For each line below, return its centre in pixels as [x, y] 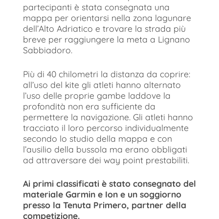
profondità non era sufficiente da [89, 106]
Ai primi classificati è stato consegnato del [109, 183]
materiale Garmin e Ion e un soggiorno [102, 194]
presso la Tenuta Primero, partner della [105, 205]
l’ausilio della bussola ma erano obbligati [105, 149]
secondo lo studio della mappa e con [98, 138]
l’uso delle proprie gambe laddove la [97, 95]
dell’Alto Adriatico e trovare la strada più [104, 29]
